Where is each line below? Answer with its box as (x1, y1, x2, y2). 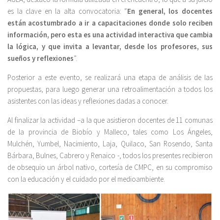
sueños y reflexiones (7, 53, 74, 63)
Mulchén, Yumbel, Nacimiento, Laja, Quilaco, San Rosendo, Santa (7, 138, 213, 148)
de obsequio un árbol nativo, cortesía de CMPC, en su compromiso (7, 162, 213, 172)
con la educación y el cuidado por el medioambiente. (7, 174, 165, 184)
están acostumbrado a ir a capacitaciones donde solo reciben (7, 18, 213, 27)
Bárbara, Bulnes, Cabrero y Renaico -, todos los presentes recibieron (7, 150, 213, 160)
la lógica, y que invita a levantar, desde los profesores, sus (7, 41, 213, 51)
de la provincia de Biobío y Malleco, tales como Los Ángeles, (7, 127, 213, 137)
